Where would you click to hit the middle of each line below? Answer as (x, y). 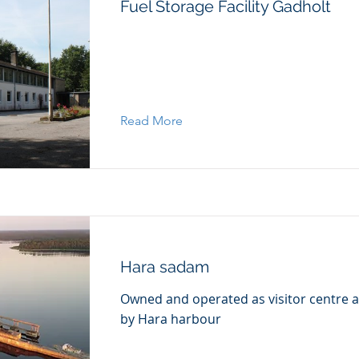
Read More (151, 121)
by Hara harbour (171, 319)
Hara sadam (165, 267)
